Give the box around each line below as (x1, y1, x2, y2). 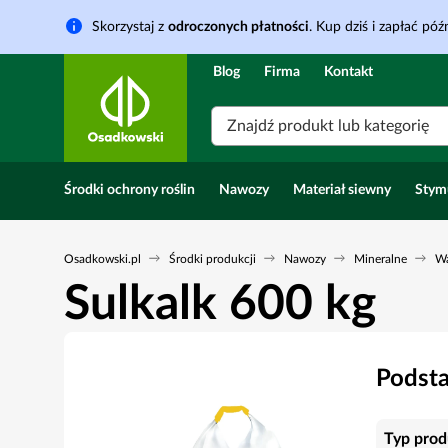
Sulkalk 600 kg (64, 280, 376, 328)
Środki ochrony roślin (64, 183, 195, 197)
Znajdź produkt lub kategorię (227, 118, 429, 134)
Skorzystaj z (92, 20, 168, 34)
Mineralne (354, 253, 407, 265)
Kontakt (324, 65, 373, 79)
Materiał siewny (293, 183, 391, 197)
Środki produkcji (169, 253, 256, 265)
